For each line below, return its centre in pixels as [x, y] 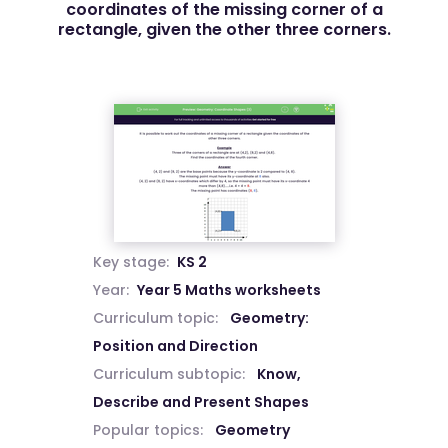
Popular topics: [147, 430]
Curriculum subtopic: [168, 374]
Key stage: [130, 262]
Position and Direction [175, 346]
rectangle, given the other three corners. [224, 29]
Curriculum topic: [155, 318]
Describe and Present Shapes [200, 402]
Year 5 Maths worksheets [228, 290]
